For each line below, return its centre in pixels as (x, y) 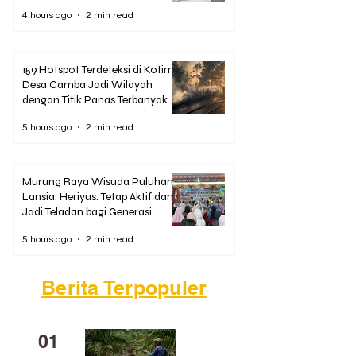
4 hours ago (47, 15)
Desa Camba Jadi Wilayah (87, 85)
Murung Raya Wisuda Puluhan (98, 182)
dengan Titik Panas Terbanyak (95, 100)
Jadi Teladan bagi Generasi (87, 212)
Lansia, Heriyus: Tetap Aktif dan (98, 197)
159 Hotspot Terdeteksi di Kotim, (99, 70)
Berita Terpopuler (124, 288)
